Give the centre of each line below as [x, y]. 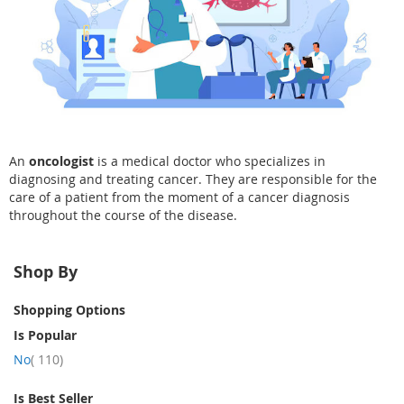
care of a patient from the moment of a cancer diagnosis [179, 197]
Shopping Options [69, 310]
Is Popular [45, 335]
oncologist [61, 161]
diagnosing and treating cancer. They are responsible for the [193, 179]
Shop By [46, 272]
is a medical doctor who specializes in [210, 161]
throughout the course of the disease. [123, 216]
